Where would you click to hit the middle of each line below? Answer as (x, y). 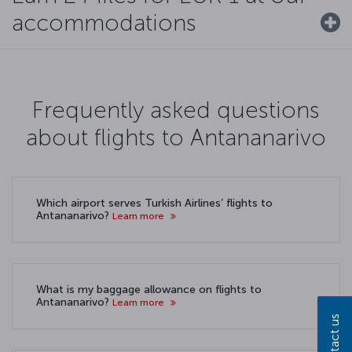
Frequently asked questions (176, 110)
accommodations (104, 22)
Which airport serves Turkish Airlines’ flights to (154, 203)
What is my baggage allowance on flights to (149, 290)
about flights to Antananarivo (176, 137)
